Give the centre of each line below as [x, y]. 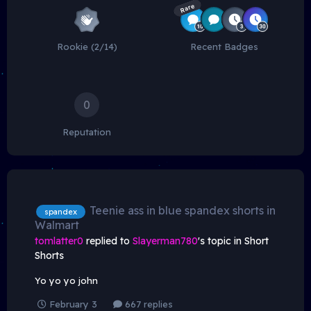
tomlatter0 [59, 241]
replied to [108, 241]
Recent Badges [224, 46]
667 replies [148, 304]
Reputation [87, 132]
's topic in [221, 241]
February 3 [73, 304]
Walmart [57, 225]
